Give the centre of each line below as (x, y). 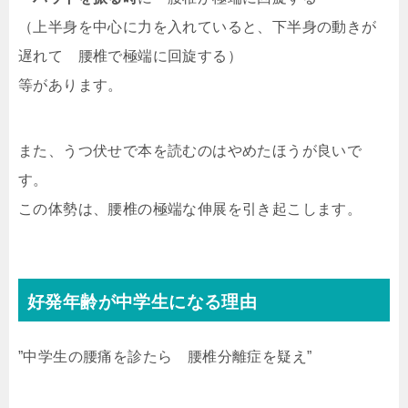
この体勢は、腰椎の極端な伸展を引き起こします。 (190, 209)
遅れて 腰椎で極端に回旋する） (130, 56)
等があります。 (71, 85)
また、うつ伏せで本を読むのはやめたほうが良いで (190, 150)
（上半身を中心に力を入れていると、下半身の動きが (198, 26)
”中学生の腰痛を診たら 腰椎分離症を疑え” (165, 356)
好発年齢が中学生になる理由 (143, 301)
